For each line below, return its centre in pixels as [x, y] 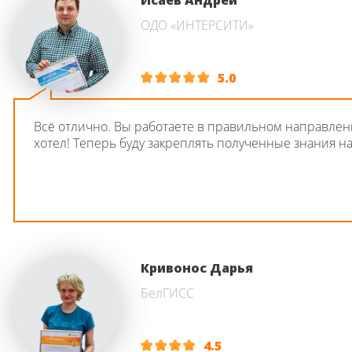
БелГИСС [167, 293]
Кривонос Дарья [197, 268]
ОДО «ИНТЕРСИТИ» [197, 25]
